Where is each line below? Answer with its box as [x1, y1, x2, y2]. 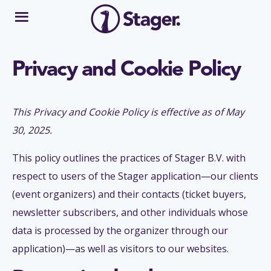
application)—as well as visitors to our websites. [12, 241, 229, 255]
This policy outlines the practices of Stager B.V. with [12, 151, 246, 165]
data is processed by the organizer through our [12, 223, 228, 237]
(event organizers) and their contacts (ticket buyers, [12, 187, 246, 201]
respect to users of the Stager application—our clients [12, 169, 258, 183]
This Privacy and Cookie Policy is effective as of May [12, 105, 244, 119]
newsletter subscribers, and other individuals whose [12, 205, 248, 219]
